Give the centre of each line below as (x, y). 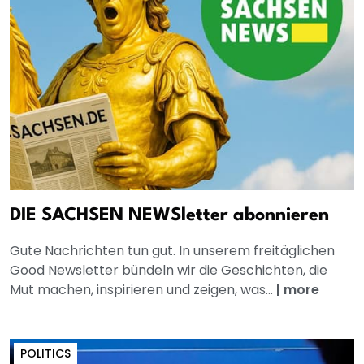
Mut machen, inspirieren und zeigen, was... (143, 290)
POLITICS (45, 354)
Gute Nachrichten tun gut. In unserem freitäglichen (172, 251)
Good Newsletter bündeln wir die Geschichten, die (169, 271)
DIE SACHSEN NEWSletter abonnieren (169, 216)
